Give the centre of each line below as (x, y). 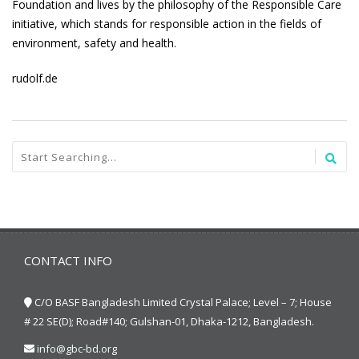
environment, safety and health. (94, 43)
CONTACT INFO (68, 260)
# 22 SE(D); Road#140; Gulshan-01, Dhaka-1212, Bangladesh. (169, 321)
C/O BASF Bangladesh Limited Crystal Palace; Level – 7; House (182, 302)
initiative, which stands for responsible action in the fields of (167, 24)
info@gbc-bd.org (77, 349)
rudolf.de (35, 78)
